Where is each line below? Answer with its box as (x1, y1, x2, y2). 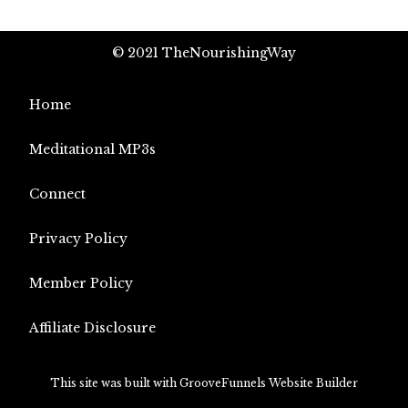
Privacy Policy (29, 230, 127, 247)
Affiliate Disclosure (29, 320, 156, 336)
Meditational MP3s (29, 141, 156, 158)
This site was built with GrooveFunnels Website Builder (50, 376, 358, 390)
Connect (29, 186, 86, 202)
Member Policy (29, 275, 133, 291)
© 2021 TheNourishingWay (112, 45, 296, 61)
